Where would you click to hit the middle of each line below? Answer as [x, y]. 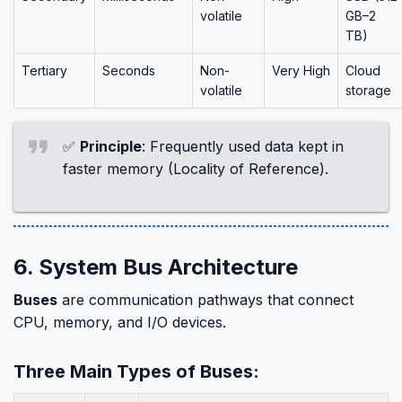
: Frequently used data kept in [243, 146]
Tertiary [44, 70]
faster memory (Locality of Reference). [196, 169]
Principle [111, 146]
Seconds [129, 70]
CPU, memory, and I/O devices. [120, 322]
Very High [301, 70]
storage [368, 90]
